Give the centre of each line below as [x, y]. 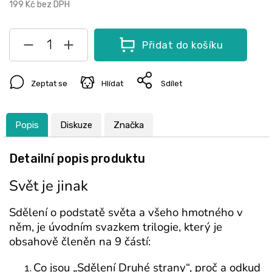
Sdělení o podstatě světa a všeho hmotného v [126, 213]
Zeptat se [49, 83]
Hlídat [112, 83]
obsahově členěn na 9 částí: [80, 242]
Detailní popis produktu [77, 158]
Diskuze [76, 125]
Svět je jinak [49, 185]
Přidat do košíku [182, 45]
